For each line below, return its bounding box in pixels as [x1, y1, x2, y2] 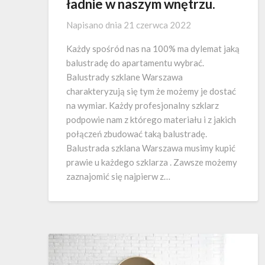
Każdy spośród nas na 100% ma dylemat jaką [66, 43, 240, 54]
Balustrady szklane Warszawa [66, 71, 183, 82]
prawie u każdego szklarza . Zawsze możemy [66, 156, 237, 167]
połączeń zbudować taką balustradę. [66, 128, 207, 139]
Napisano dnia [66, 19, 124, 30]
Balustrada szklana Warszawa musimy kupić [66, 142, 235, 153]
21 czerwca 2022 [124, 19, 191, 30]
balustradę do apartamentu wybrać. [66, 57, 204, 68]
